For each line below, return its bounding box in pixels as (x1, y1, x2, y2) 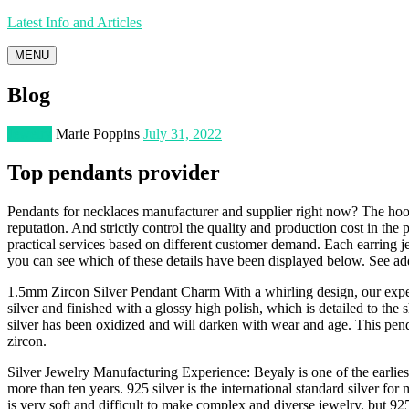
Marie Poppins (56, 125, 140, 142)
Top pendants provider (7, 160, 220, 184)
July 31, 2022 (143, 125, 222, 142)
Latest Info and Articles (7, 15, 142, 30)
